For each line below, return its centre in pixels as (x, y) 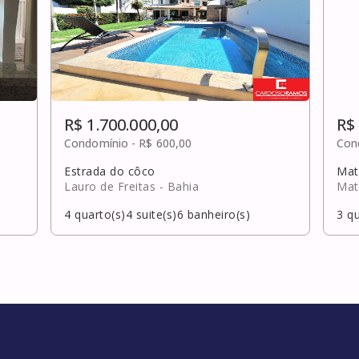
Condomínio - (102, 143)
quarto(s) (98, 214)
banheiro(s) (217, 214)
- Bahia (179, 186)
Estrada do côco (110, 171)
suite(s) (155, 214)
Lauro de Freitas (110, 186)
